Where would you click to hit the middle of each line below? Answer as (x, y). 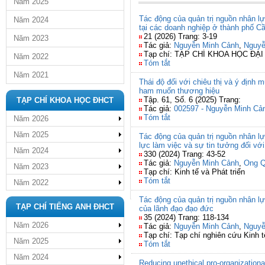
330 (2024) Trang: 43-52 (185, 154)
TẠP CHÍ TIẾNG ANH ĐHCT (65, 207)
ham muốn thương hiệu (179, 91)
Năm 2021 (31, 75)
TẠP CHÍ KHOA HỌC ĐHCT (65, 100)
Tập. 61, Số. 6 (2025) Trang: (192, 100)
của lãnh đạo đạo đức (176, 209)
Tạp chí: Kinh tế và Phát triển (194, 172)
